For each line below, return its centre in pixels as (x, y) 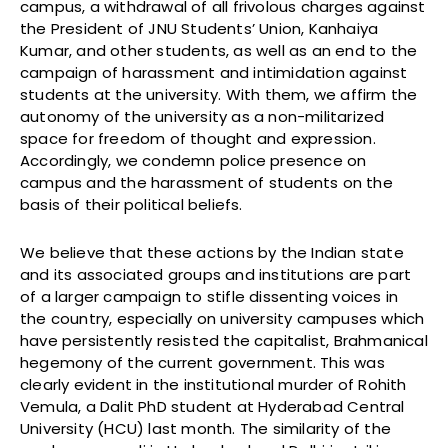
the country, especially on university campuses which (222, 319)
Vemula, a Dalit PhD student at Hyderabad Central (212, 407)
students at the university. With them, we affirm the (219, 95)
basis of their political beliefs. (133, 205)
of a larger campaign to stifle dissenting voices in (209, 297)
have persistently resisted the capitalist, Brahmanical (224, 341)
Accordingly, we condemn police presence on (193, 161)
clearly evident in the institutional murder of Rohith (213, 385)
